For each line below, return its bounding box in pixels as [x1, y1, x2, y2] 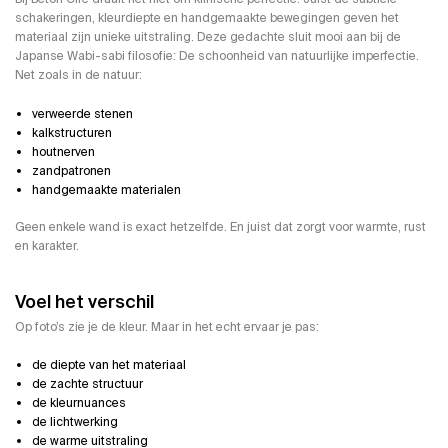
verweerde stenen [32, 105, 133, 122]
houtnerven [32, 143, 95, 160]
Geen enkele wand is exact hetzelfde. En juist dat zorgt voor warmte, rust [15, 218, 426, 235]
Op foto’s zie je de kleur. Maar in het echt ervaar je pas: [15, 319, 319, 336]
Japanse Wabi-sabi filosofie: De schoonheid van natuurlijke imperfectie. [15, 48, 419, 65]
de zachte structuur [32, 376, 143, 393]
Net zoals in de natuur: [15, 67, 142, 84]
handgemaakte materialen [32, 181, 181, 198]
